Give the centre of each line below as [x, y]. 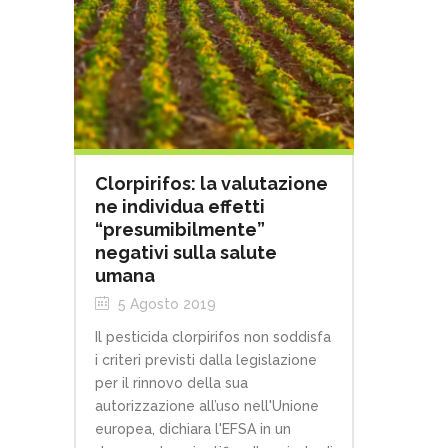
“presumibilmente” [180, 230]
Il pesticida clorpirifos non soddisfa [213, 337]
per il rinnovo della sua [171, 383]
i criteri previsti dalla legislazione [206, 360]
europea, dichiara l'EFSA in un [193, 429]
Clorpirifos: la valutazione [211, 184]
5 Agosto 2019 [165, 304]
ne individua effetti [180, 207]
